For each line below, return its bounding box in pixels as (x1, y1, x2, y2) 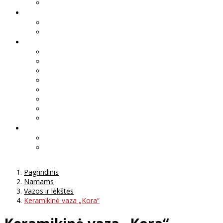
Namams (24, 176, 54, 186)
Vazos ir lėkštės (24, 186, 74, 196)
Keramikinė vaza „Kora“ (24, 195, 100, 205)
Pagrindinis (24, 167, 59, 177)
